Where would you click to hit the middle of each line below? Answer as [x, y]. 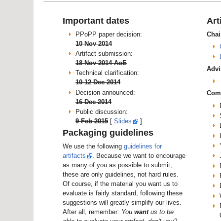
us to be [161, 212]
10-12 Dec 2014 [98, 82]
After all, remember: [92, 212]
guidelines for [143, 146]
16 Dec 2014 [93, 102]
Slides [123, 121]
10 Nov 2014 [94, 43]
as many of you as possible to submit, [117, 165]
